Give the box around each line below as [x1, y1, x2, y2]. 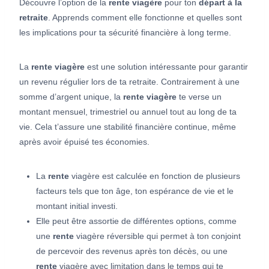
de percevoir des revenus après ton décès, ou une [36, 246, 228, 256]
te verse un [177, 91, 222, 101]
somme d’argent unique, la [19, 91, 123, 101]
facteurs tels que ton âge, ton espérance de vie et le [36, 186, 234, 196]
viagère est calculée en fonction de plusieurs [69, 171, 240, 181]
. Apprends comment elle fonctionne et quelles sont [48, 12, 242, 22]
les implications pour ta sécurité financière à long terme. [19, 27, 231, 37]
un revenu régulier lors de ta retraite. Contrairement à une [19, 76, 240, 86]
